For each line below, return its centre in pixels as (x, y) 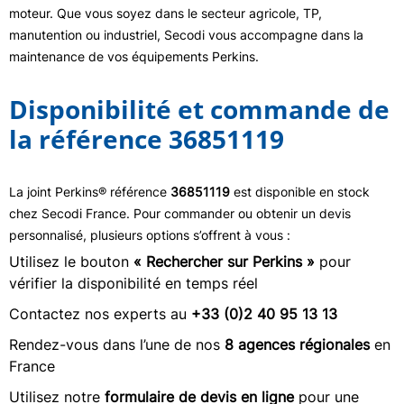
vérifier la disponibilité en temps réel (133, 283)
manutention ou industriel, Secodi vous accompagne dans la (186, 35)
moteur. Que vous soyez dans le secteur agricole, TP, (165, 13)
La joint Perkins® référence (90, 192)
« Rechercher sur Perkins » (224, 262)
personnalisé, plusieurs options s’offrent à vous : (150, 235)
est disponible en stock (300, 192)
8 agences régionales (297, 344)
